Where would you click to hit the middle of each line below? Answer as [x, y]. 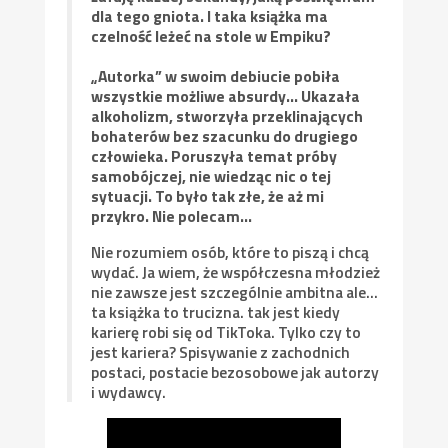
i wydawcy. [129, 391]
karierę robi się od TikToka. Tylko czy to [226, 331]
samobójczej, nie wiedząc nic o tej [211, 175]
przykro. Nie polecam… [172, 215]
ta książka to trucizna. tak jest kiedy [216, 311]
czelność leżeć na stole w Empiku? [211, 35]
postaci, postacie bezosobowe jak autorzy [235, 371]
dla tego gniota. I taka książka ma [210, 15]
